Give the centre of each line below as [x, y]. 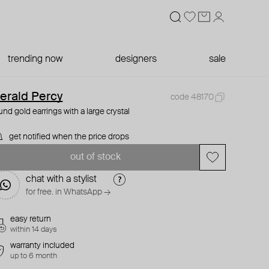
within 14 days [34, 230]
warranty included [43, 246]
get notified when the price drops [69, 137]
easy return [31, 219]
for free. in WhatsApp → [68, 192]
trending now [35, 59]
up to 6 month [34, 256]
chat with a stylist [62, 180]
